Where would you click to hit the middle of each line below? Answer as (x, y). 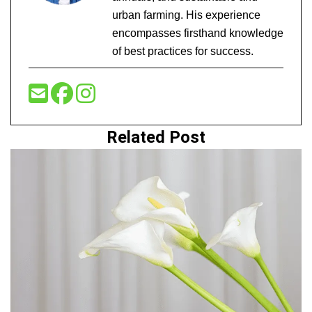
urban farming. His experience (186, 15)
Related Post (156, 138)
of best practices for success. (183, 52)
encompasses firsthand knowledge (198, 33)
